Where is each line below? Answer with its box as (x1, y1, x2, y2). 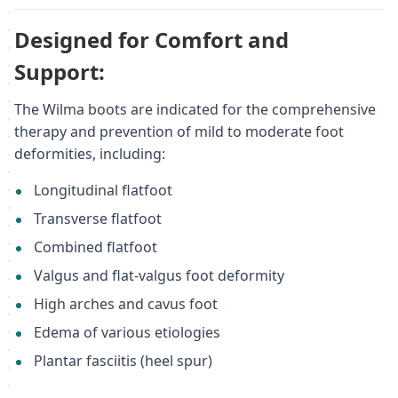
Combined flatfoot (33, 236, 157, 257)
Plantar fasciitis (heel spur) (33, 350, 212, 370)
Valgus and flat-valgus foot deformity (33, 265, 284, 285)
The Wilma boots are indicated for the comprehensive (14, 99, 376, 119)
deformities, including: (14, 143, 165, 163)
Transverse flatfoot (33, 208, 162, 228)
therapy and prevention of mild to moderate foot (14, 121, 344, 141)
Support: (14, 56, 105, 86)
